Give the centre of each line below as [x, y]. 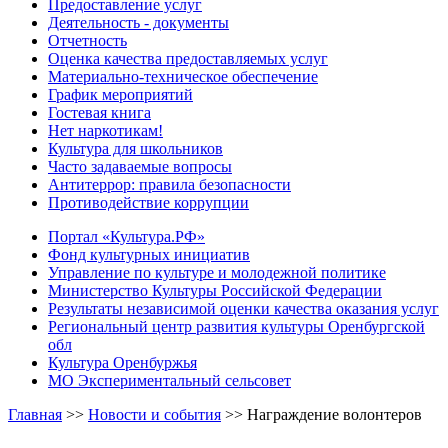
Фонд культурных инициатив [149, 254]
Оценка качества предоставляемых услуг [188, 58]
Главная [35, 414]
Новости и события [154, 414]
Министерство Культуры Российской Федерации [215, 290]
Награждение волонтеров [334, 414]
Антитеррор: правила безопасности [169, 184]
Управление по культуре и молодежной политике [217, 272]
